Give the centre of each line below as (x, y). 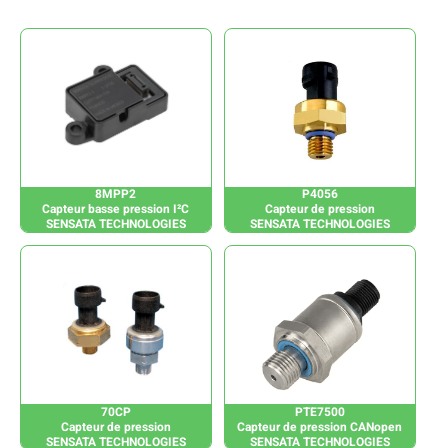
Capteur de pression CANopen (320, 426)
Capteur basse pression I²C (116, 208)
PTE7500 (319, 411)
